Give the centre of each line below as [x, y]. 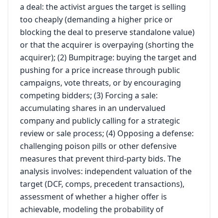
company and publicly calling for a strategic [100, 121]
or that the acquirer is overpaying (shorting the [107, 45]
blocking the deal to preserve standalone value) [107, 32]
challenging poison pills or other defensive [98, 146]
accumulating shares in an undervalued [93, 108]
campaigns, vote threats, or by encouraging [100, 83]
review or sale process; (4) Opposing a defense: [107, 133]
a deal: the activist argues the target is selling [103, 7]
